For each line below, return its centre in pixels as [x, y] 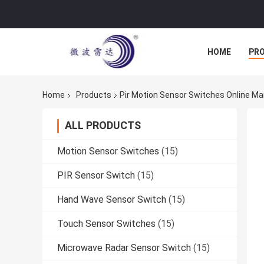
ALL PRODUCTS [103, 126]
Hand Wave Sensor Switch [112, 200]
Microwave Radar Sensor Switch [124, 248]
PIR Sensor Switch [96, 176]
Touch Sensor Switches [106, 224]
